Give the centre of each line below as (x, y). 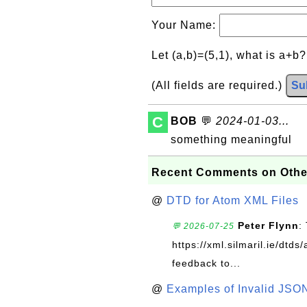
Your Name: (185, 25)
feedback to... (206, 263)
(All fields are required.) (219, 85)
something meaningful (231, 139)
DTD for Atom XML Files (233, 200)
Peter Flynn (268, 225)
